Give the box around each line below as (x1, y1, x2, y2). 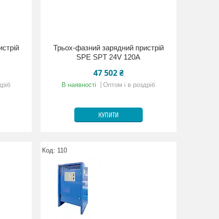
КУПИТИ (98, 111, 119, 119)
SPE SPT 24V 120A (76, 53, 141, 61)
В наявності (62, 81, 97, 88)
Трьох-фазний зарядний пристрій (53, 44, 164, 52)
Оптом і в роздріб (103, 81, 155, 88)
